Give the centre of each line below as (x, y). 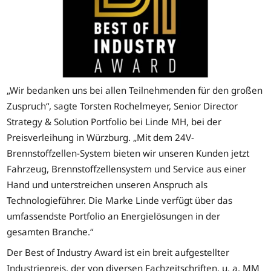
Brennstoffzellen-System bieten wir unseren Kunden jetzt (128, 153)
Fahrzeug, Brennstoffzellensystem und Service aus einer (127, 169)
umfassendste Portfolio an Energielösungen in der (114, 216)
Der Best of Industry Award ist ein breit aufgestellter (118, 252)
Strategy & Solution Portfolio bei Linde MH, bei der (114, 122)
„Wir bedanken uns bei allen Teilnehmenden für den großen (135, 90)
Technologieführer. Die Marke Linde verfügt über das (120, 201)
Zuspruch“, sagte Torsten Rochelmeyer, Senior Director (122, 106)
